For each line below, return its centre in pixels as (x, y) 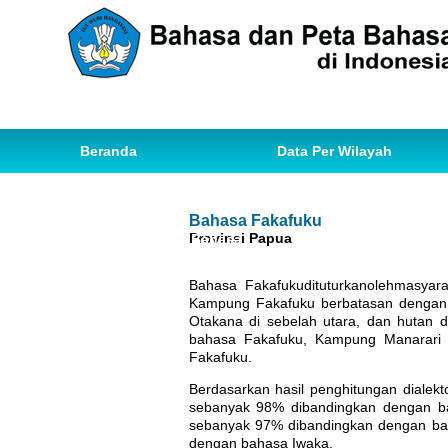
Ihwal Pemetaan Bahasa (161, 239)
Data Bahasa (123, 195)
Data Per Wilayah (334, 151)
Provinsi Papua (240, 238)
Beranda (108, 151)
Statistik (373, 195)
